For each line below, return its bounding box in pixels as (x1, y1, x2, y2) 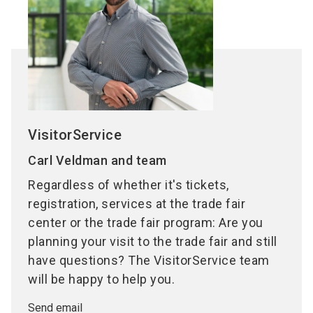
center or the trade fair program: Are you (28, 214, 263, 230)
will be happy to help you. (28, 271, 175, 286)
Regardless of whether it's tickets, (28, 177, 229, 192)
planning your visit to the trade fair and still (28, 233, 277, 249)
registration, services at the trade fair (28, 196, 245, 211)
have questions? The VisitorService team (28, 252, 270, 268)
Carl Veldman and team (28, 152, 167, 168)
